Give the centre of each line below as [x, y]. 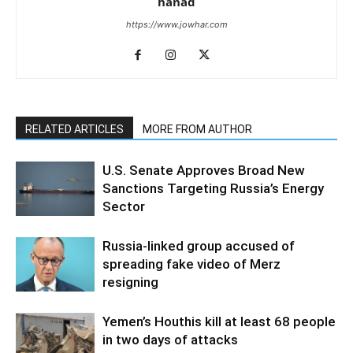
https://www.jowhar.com [176, 24]
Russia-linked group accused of [199, 245]
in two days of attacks [170, 339]
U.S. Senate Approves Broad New [204, 170]
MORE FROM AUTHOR [197, 129]
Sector [124, 206]
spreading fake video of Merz [191, 264]
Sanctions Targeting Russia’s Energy [213, 188]
